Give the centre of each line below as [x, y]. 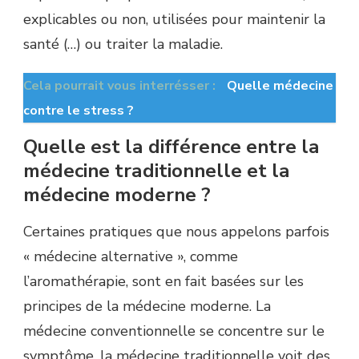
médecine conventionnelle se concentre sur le [174, 331]
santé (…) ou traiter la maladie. [123, 44]
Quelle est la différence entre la [171, 147]
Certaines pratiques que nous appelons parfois [176, 231]
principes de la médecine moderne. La [147, 306]
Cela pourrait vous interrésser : [121, 85]
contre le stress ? [79, 110]
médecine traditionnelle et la [157, 171]
